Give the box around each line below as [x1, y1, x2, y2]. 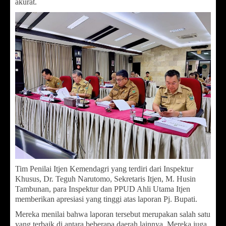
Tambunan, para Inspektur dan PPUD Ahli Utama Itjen [15, 184, 190, 193]
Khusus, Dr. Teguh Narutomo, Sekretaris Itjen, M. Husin [15, 174, 196, 183]
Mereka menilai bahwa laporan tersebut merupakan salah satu [15, 209, 210, 218]
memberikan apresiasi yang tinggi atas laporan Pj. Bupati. [15, 194, 197, 203]
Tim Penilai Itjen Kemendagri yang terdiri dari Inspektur [15, 164, 193, 173]
